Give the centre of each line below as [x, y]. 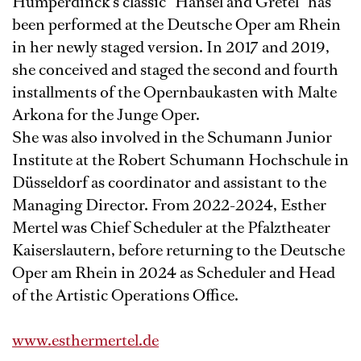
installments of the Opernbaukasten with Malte [174, 93]
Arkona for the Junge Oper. [106, 115]
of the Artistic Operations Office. [125, 296]
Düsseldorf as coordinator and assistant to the [169, 183]
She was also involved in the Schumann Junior [172, 138]
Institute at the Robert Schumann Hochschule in [180, 160]
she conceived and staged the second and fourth [175, 70]
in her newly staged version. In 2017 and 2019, [171, 48]
